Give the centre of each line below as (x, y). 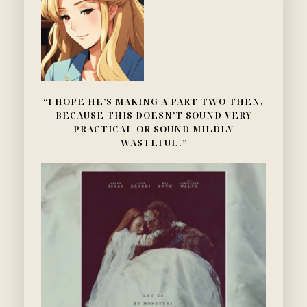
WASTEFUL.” (153, 143)
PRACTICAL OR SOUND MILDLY (153, 129)
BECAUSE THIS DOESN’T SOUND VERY (153, 115)
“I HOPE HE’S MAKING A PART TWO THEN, (153, 102)
